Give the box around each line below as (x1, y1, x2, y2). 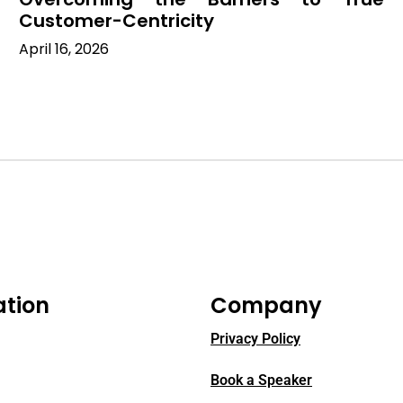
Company (210, 290, 322, 320)
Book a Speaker (210, 371, 312, 389)
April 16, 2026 (18, 38, 109, 59)
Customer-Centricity (18, 7, 214, 33)
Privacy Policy (210, 329, 300, 347)
